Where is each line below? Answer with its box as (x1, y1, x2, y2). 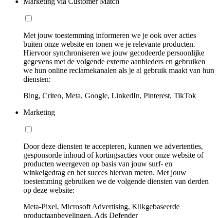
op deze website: (23, 186, 74, 195)
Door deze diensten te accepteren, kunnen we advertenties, (23, 142, 203, 151)
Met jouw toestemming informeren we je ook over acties (23, 31, 196, 40)
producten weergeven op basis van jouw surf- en (23, 160, 172, 168)
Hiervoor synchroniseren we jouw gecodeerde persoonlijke (23, 49, 204, 57)
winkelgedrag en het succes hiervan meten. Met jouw (23, 168, 186, 177)
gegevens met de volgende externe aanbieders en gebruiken (23, 57, 205, 66)
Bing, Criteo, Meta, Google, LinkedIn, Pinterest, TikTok (23, 91, 196, 100)
